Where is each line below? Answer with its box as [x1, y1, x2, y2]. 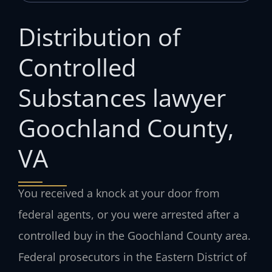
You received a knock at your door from [18, 185, 220, 200]
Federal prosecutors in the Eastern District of [18, 249, 246, 264]
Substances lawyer [18, 80, 226, 114]
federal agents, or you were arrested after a [18, 206, 239, 222]
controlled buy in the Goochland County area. [18, 228, 251, 243]
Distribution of [18, 19, 180, 53]
